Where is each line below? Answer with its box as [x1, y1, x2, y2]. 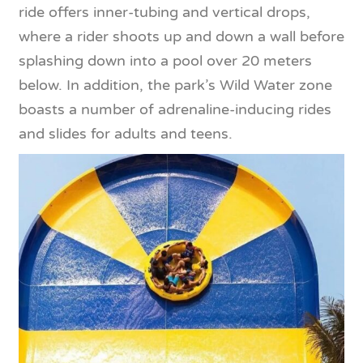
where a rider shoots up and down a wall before [19, 27, 344, 45]
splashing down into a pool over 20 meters [19, 51, 312, 70]
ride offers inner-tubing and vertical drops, [19, 2, 310, 21]
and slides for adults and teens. [19, 124, 233, 143]
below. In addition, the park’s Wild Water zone [19, 75, 332, 94]
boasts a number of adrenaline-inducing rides [19, 100, 331, 118]
